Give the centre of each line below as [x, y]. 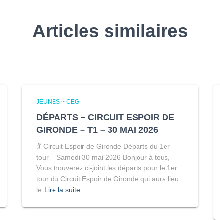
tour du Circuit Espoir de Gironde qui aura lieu [108, 179]
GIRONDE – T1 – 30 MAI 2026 [97, 130]
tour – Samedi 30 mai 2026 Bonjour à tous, [103, 157]
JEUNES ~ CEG [58, 102]
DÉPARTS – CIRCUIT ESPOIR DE [105, 118]
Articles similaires [110, 31]
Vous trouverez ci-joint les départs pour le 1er [107, 168]
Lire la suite [62, 190]
